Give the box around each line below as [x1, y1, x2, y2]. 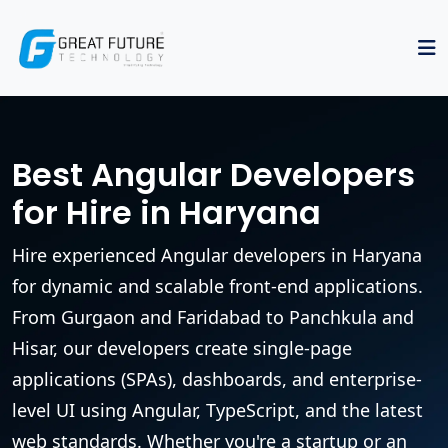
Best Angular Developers [12, 151, 415, 197]
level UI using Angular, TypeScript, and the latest [12, 397, 423, 422]
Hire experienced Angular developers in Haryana [12, 242, 422, 267]
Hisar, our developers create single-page [12, 335, 352, 360]
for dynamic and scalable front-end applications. [12, 273, 423, 298]
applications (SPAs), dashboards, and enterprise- [12, 366, 422, 391]
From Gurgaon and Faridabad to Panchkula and [12, 304, 414, 329]
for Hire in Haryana [12, 189, 321, 235]
